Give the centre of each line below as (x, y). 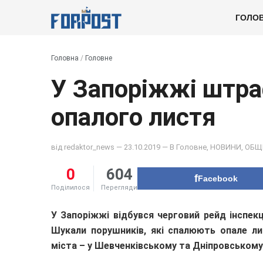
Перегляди (119, 187)
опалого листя (134, 117)
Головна (65, 58)
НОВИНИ (226, 147)
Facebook (218, 178)
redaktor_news (89, 147)
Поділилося (70, 187)
